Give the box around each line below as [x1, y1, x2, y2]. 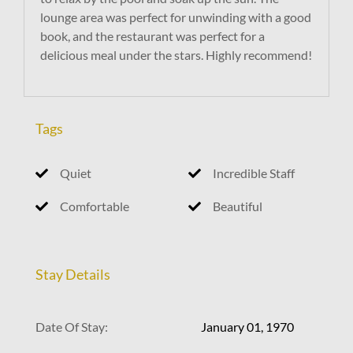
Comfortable [60, 199, 129, 214]
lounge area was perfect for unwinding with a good [40, 9, 311, 25]
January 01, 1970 [201, 319, 294, 335]
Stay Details [35, 266, 110, 284]
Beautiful [213, 199, 262, 214]
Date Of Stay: [35, 319, 108, 335]
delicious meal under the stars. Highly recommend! [40, 47, 312, 63]
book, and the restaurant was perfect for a [40, 28, 265, 44]
